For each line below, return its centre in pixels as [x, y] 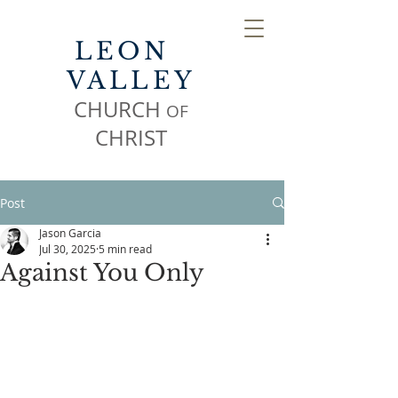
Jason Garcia [70, 233]
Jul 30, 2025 [68, 249]
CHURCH [120, 109]
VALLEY [131, 80]
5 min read [125, 249]
